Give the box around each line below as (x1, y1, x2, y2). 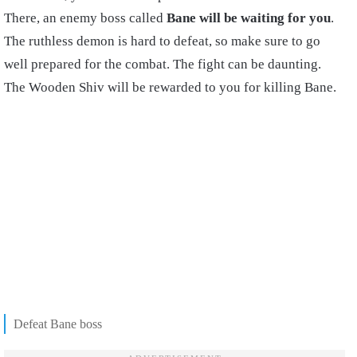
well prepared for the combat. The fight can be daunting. (4, 56, 321, 72)
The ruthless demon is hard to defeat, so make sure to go (4, 33, 320, 49)
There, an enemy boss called (4, 10, 167, 25)
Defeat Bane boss (14, 316, 102, 331)
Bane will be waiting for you (167, 10, 331, 25)
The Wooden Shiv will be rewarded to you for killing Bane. (4, 79, 339, 95)
